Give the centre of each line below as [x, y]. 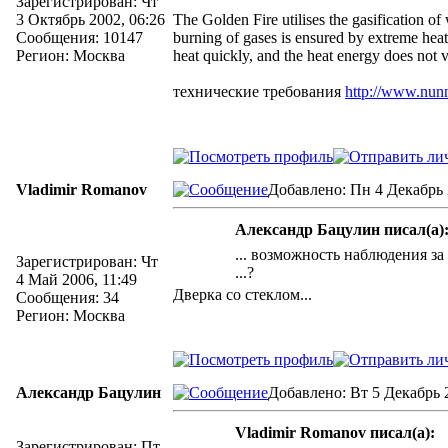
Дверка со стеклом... [242, 294]
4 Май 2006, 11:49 [76, 279]
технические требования [259, 91]
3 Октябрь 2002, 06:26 [90, 19]
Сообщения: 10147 [79, 37]
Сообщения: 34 [67, 297]
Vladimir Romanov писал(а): [335, 432]
